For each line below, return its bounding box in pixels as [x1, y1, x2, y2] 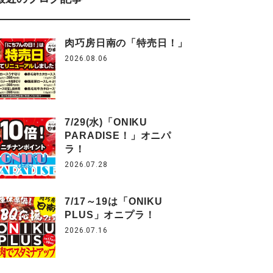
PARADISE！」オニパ [65, 130, 172, 141]
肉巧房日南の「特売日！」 [65, 38, 188, 48]
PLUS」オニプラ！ [65, 210, 155, 220]
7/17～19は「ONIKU [65, 196, 163, 207]
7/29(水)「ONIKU [65, 117, 148, 127]
